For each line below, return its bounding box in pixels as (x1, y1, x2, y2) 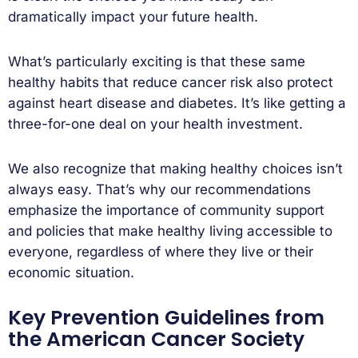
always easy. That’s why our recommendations (8, 181, 311, 198)
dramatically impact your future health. (8, 9, 258, 26)
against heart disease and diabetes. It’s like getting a (8, 95, 346, 112)
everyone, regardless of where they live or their (8, 244, 313, 261)
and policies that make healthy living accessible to (8, 223, 332, 240)
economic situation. (8, 265, 134, 281)
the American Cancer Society (8, 325, 304, 354)
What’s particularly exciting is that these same (8, 54, 305, 70)
